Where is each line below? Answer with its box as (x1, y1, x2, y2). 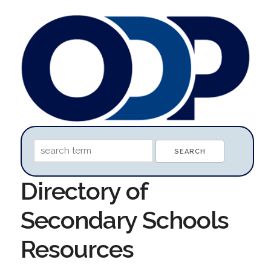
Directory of (20, 176, 148, 205)
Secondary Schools (20, 205, 229, 234)
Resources (20, 234, 134, 263)
